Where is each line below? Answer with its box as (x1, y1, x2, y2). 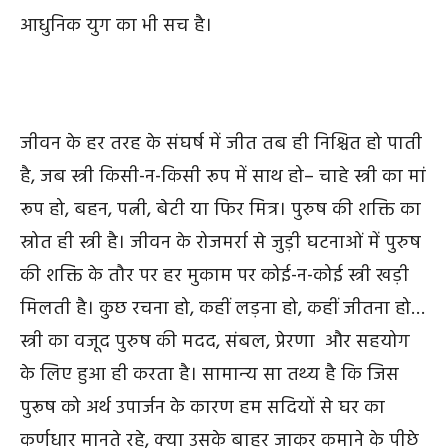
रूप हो (20, 195, 65, 226)
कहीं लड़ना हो (199, 294, 298, 325)
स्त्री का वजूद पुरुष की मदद (20, 327, 216, 358)
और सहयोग (320, 327, 410, 358)
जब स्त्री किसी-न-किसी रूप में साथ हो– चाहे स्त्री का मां (40, 162, 426, 193)
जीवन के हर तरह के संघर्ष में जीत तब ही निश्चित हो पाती (20, 129, 422, 160)
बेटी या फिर (156, 195, 249, 226)
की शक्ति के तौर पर (20, 261, 163, 292)
